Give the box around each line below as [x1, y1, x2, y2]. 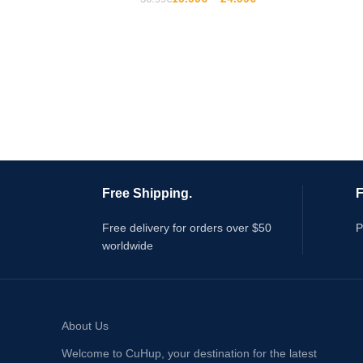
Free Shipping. [102, 186, 192, 200]
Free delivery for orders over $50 [102, 221, 271, 234]
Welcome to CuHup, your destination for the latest [62, 347, 317, 360]
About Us [62, 319, 109, 332]
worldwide [102, 239, 153, 252]
